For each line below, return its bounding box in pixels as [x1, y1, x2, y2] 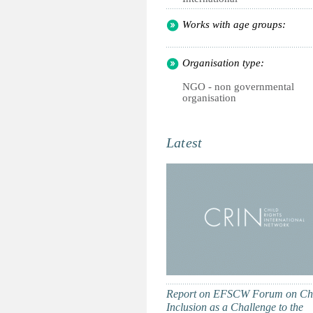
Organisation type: [182, 57, 264, 68]
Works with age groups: [182, 19, 286, 30]
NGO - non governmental [182, 81, 294, 92]
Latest [166, 135, 203, 150]
